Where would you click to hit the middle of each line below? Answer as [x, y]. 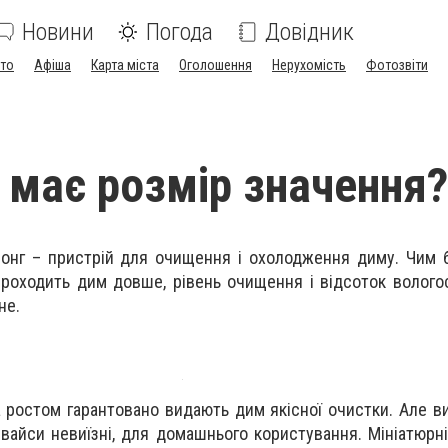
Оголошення [215, 65]
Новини [58, 32]
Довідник [309, 32]
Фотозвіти [397, 65]
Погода [179, 32]
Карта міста [125, 65]
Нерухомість [309, 65]
